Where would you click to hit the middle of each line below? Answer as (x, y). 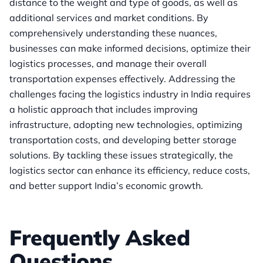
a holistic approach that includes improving (104, 109)
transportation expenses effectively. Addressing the (122, 79)
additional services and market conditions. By (109, 18)
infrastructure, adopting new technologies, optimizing (126, 125)
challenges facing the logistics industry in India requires (130, 94)
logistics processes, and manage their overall (108, 64)
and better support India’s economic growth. (106, 186)
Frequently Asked (100, 238)
